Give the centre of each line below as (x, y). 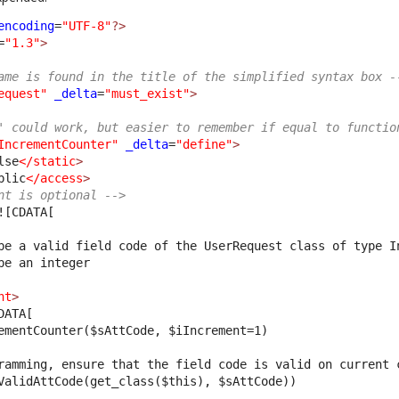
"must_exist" (147, 93)
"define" (204, 144)
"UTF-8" (87, 25)
